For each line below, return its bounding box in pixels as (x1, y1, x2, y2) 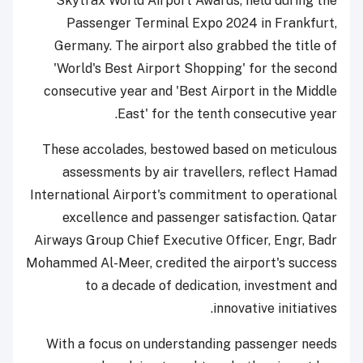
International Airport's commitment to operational (30, 186, 337, 203)
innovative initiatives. (213, 300, 337, 316)
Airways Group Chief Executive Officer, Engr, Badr (34, 232, 337, 248)
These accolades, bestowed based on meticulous (42, 141, 337, 157)
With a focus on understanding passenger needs (46, 335, 337, 352)
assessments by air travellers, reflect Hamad (62, 164, 337, 180)
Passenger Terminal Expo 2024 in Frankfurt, (66, 15, 337, 31)
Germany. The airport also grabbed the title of (54, 37, 337, 53)
